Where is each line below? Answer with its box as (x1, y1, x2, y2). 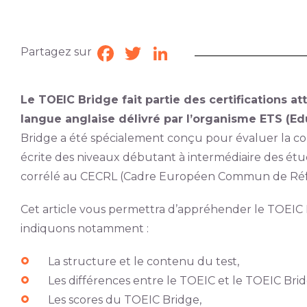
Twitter (144, 47, 184, 60)
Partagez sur (21, 45, 92, 58)
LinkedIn (171, 47, 219, 60)
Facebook (116, 47, 171, 60)
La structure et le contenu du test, (47, 255, 239, 268)
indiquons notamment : (20, 222, 149, 235)
